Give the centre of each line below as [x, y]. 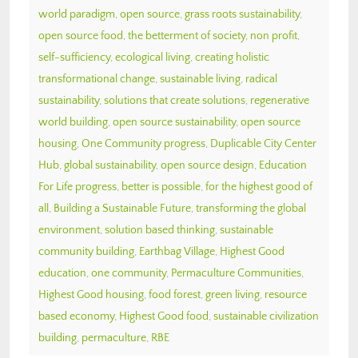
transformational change [97, 79]
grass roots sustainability [242, 14]
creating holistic [232, 57]
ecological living [153, 57]
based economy [76, 316]
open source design [207, 165]
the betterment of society [187, 36]
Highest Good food [164, 316]
